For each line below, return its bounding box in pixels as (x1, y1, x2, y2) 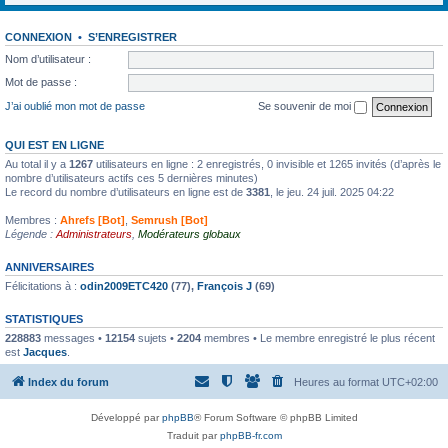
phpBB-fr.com (219, 430, 282, 441)
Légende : (5, 227, 56, 240)
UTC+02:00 (382, 376, 438, 388)
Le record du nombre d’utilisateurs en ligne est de (5, 185, 246, 198)
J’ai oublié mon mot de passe (5, 99, 145, 112)
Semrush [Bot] (131, 213, 208, 226)
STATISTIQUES (5, 312, 83, 325)
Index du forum (28, 376, 109, 388)
